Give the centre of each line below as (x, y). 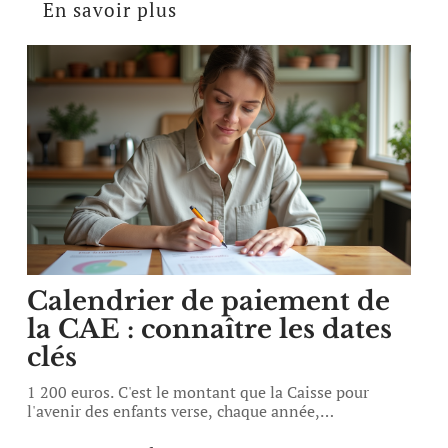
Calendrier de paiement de (209, 301)
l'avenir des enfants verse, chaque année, (174, 411)
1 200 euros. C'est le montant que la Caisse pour (198, 392)
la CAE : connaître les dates (210, 329)
